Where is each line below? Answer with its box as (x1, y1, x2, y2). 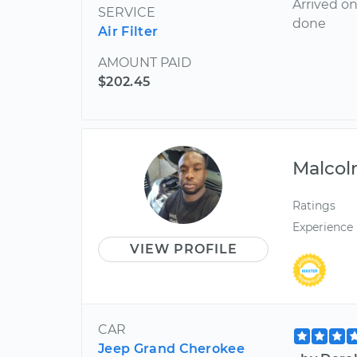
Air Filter (98, 23, 159, 39)
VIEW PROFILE (129, 241, 237, 257)
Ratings (292, 198, 336, 213)
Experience (292, 219, 354, 234)
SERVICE (98, 4, 155, 20)
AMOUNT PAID (98, 54, 191, 70)
